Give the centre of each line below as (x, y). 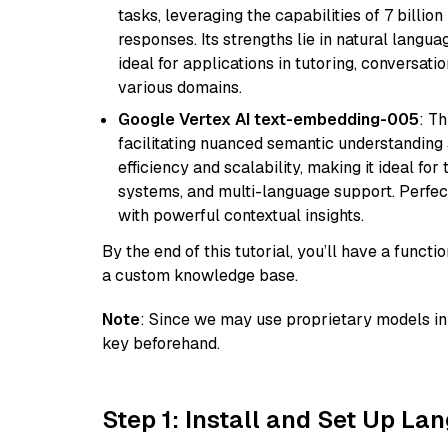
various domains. (180, 87)
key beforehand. (161, 343)
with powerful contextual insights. (241, 215)
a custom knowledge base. (200, 275)
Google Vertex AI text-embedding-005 (268, 119)
